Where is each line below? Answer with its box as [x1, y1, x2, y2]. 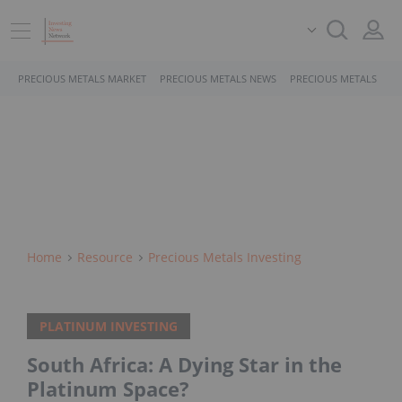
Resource [77, 249, 133, 266]
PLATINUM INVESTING [39, 318, 178, 336]
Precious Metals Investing [148, 249, 301, 266]
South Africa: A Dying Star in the [27, 351, 342, 379]
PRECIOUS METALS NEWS [160, 72, 276, 85]
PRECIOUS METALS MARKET [18, 72, 146, 85]
